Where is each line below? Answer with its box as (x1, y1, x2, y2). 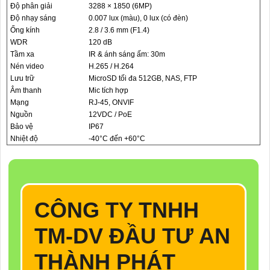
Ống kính (10, 26, 40, 34)
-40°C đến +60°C (89, 134, 145, 143)
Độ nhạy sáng (10, 14, 56, 22)
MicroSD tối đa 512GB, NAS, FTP (89, 74, 197, 83)
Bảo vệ (10, 122, 33, 131)
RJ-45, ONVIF (89, 98, 134, 107)
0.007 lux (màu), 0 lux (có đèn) (89, 14, 188, 22)
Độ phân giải (10, 2, 52, 10)
